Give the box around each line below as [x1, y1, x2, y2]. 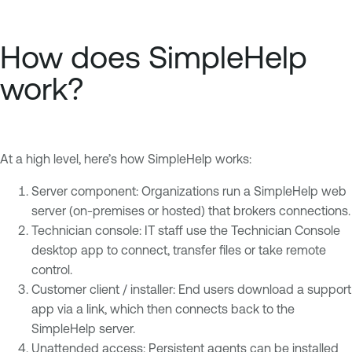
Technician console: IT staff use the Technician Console [31, 222, 340, 237]
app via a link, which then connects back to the [31, 301, 295, 316]
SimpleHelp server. [31, 321, 135, 335]
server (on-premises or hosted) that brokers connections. [31, 203, 350, 218]
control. [31, 262, 72, 277]
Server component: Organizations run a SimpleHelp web [31, 183, 346, 198]
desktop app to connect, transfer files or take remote [31, 242, 326, 257]
